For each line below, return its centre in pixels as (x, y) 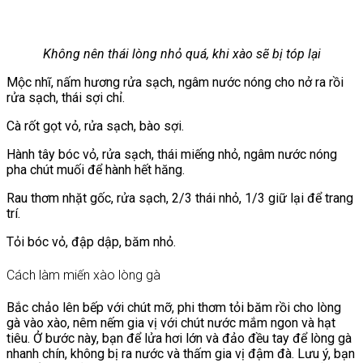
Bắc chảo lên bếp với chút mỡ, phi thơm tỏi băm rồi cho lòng (174, 307)
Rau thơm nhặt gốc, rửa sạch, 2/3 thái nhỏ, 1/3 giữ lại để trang (180, 199)
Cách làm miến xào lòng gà (83, 275)
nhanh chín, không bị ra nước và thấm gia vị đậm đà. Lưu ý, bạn (181, 353)
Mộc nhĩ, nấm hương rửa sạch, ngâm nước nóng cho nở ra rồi (175, 83)
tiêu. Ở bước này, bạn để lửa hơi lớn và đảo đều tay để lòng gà (179, 338)
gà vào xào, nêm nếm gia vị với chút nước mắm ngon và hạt (171, 322)
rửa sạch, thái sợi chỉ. (66, 98)
